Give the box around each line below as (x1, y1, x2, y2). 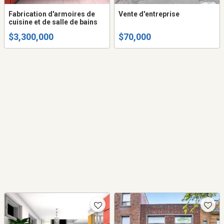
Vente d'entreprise (118, 9, 179, 18)
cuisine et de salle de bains (8, 17, 97, 26)
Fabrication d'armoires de (8, 9, 95, 18)
